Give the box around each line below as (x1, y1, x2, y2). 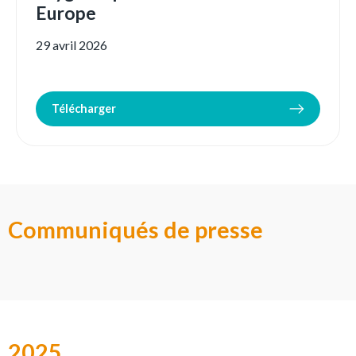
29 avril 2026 (36, 37, 107, 53)
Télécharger (52, 102, 116, 116)
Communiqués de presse (8, 216, 263, 244)
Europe (36, 2, 96, 25)
